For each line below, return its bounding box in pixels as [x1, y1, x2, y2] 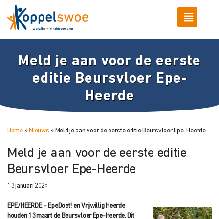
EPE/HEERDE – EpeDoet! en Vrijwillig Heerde [7, 202, 125, 209]
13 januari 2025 [7, 183, 48, 190]
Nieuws [29, 127, 49, 134]
